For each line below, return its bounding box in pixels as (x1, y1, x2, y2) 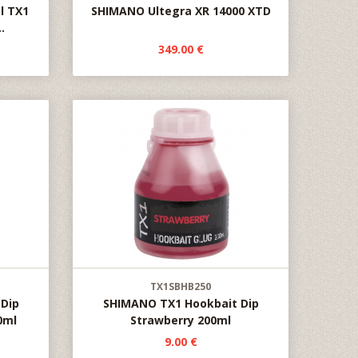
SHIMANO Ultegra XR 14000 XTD (90, 3, 271, 18)
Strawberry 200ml (130, 312, 231, 328)
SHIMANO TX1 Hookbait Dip (102, 296, 259, 311)
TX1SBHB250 (150, 280, 211, 293)
